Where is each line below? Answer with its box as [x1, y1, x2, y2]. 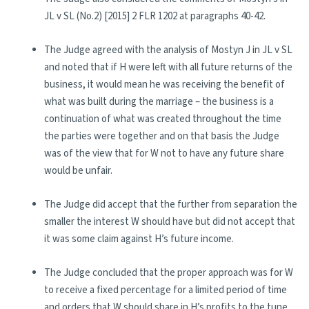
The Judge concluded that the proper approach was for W [44, 266, 293, 280]
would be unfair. [44, 163, 112, 178]
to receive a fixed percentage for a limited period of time [44, 283, 287, 297]
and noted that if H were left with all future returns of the [44, 60, 292, 74]
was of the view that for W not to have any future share [44, 146, 284, 161]
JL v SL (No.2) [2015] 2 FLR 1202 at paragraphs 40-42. [44, 9, 266, 23]
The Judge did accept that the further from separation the [44, 197, 297, 212]
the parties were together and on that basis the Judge [44, 129, 279, 143]
